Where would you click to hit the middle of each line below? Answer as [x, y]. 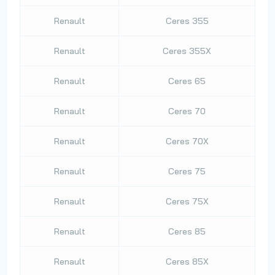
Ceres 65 [187, 81]
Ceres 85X [187, 261]
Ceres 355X [187, 51]
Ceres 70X [187, 141]
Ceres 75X [187, 201]
